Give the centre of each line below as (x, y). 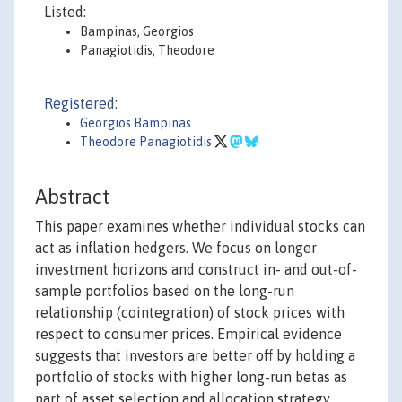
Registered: (81, 103)
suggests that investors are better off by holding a (195, 356)
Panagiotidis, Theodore (147, 50)
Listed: (65, 12)
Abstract (72, 197)
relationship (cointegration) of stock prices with (190, 313)
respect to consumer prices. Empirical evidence (188, 334)
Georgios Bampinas (135, 123)
